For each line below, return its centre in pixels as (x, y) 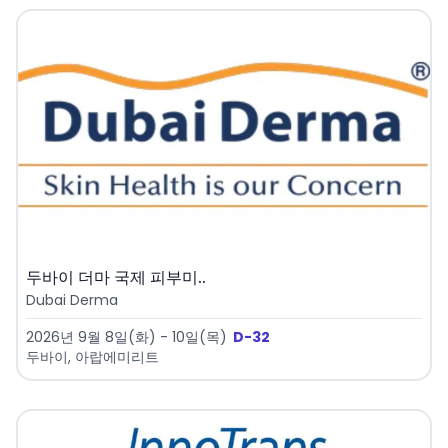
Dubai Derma (72, 300)
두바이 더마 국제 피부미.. (116, 278)
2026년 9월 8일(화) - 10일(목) (126, 337)
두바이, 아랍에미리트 (92, 357)
